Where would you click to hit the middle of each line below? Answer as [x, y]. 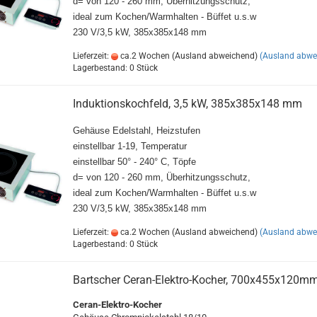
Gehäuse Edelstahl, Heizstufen [136, 131]
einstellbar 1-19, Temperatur [129, 146]
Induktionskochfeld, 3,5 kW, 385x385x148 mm [187, 104]
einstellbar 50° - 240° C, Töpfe [134, 162]
